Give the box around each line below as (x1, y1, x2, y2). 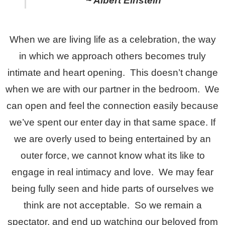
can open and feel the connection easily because (7, 100, 218, 111)
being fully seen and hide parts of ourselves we (11, 183, 214, 194)
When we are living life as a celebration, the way (9, 34, 216, 45)
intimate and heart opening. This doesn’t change (7, 67, 218, 78)
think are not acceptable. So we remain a (23, 199, 202, 210)
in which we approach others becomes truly (19, 50, 206, 61)
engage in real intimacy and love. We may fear (12, 166, 213, 177)
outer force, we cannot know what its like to (20, 150, 205, 161)
